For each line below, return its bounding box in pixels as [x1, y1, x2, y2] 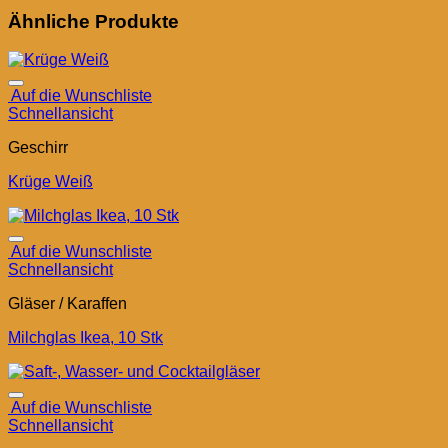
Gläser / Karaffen [8, 295, 127, 313]
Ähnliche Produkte [8, 10, 179, 32]
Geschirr [8, 139, 68, 157]
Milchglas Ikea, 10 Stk [8, 329, 163, 347]
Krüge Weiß [8, 173, 93, 191]
